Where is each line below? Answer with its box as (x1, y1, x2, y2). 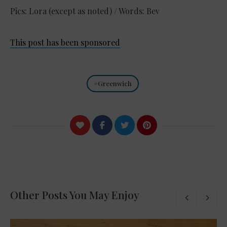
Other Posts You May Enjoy (10, 187, 139, 202)
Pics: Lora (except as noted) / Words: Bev (10, 6, 160, 17)
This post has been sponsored (10, 37, 120, 48)
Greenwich (98, 79, 132, 88)
